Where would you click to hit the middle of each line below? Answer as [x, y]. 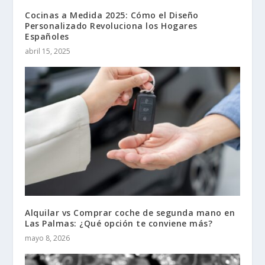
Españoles [47, 36]
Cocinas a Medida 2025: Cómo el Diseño [112, 15]
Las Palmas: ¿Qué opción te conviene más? [119, 223]
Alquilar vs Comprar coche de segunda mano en [130, 212]
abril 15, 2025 [48, 51]
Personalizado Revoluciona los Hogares [111, 25]
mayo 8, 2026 [48, 238]
